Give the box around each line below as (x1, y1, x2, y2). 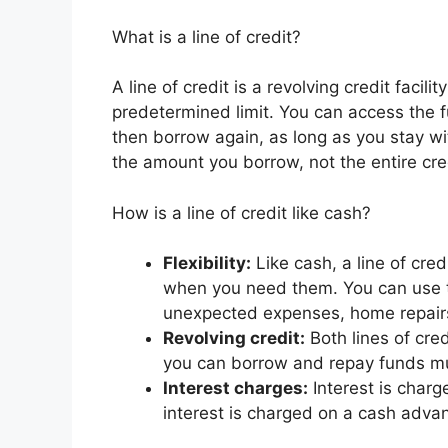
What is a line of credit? (112, 26, 301, 47)
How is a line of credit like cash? (112, 202, 371, 223)
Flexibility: (163, 253, 251, 274)
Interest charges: (163, 378, 308, 399)
